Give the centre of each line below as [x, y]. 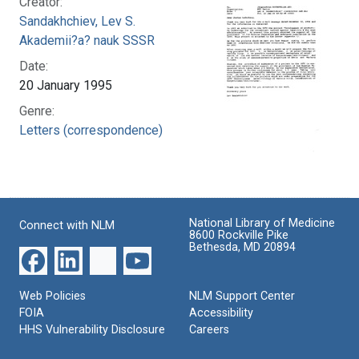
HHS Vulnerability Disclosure [92, 330]
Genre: [37, 111]
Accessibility [221, 313]
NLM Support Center [242, 296]
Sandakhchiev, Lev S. [77, 22]
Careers [209, 330]
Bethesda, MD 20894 [242, 248]
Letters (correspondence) [91, 131]
